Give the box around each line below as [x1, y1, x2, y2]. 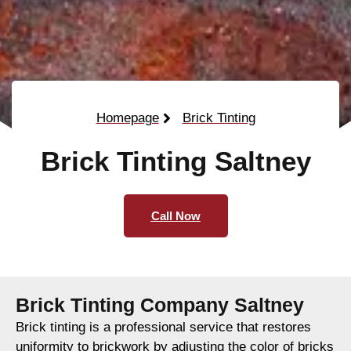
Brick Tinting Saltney [40, 146, 311, 177]
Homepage [96, 110, 159, 126]
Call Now [150, 209, 201, 223]
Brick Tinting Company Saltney [16, 294, 304, 317]
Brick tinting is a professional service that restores [16, 320, 311, 335]
